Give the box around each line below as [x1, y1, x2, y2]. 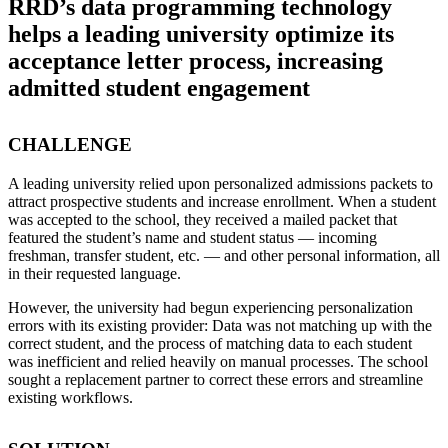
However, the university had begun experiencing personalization [8, 298, 413, 316]
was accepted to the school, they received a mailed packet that [8, 210, 397, 228]
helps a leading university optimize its [8, 20, 394, 47]
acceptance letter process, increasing [8, 47, 383, 74]
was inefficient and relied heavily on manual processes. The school [8, 352, 428, 370]
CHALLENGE [8, 133, 132, 155]
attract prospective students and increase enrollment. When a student [8, 192, 436, 210]
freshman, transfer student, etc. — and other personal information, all [8, 246, 440, 264]
